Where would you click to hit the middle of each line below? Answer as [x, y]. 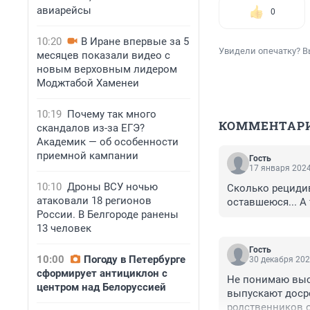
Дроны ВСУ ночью [112, 187]
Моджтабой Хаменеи [88, 83]
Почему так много [112, 114]
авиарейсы [64, 10]
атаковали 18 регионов [94, 201]
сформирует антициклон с [102, 273]
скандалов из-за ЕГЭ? [91, 128]
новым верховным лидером [107, 69]
